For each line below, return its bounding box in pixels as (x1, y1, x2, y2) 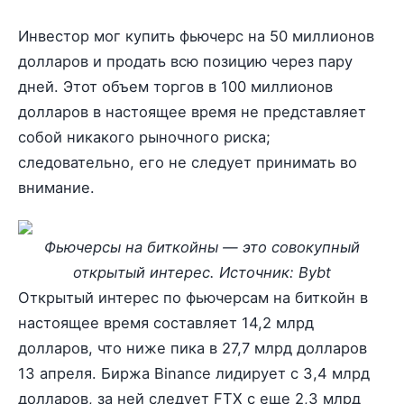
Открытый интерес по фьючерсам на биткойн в (18, 288, 368, 307)
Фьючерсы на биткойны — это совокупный (44, 237, 360, 256)
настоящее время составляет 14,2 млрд (18, 313, 314, 332)
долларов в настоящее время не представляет (18, 102, 366, 121)
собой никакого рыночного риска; (18, 127, 271, 146)
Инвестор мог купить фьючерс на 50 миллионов (18, 26, 374, 45)
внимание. (18, 178, 95, 197)
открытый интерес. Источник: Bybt (73, 262, 331, 281)
